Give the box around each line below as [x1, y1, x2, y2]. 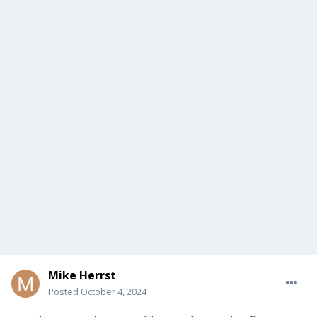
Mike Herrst [48, 267, 116, 284]
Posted [48, 285, 81, 299]
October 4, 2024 [81, 285, 146, 299]
